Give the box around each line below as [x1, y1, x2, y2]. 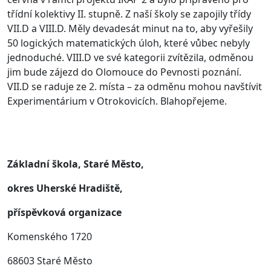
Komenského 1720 [7, 230, 92, 244]
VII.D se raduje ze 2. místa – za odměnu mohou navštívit [7, 80, 262, 94]
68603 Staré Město [7, 254, 93, 268]
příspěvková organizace [7, 206, 122, 220]
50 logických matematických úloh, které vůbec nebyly [7, 36, 250, 50]
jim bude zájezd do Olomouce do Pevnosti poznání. [7, 65, 241, 79]
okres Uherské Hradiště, [7, 181, 123, 195]
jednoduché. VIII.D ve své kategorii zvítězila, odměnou [7, 51, 253, 65]
